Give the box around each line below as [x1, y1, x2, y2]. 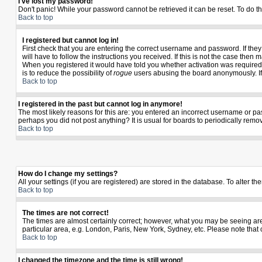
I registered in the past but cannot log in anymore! [18, 100, 182, 108]
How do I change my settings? [18, 170, 118, 178]
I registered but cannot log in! [22, 36, 119, 44]
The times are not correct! [22, 209, 109, 217]
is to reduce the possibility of [22, 69, 113, 77]
